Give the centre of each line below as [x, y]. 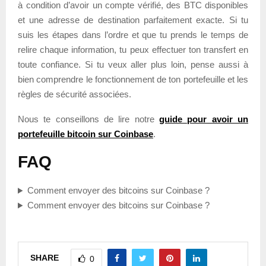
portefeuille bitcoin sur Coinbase [85, 134]
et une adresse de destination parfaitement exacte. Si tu [133, 20]
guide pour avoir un [204, 119]
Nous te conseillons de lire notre [88, 119]
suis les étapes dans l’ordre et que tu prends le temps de [133, 35]
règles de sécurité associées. [75, 94]
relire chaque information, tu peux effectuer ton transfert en [133, 50]
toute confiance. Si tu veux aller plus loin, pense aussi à [133, 65]
